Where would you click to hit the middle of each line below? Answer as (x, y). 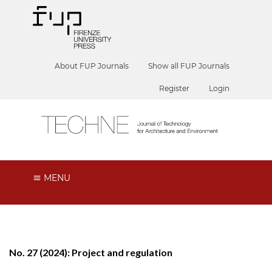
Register (175, 88)
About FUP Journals (92, 66)
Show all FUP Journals (189, 66)
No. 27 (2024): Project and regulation (91, 252)
